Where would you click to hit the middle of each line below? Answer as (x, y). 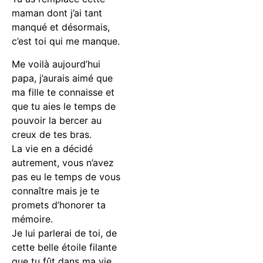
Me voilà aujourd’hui (56, 64)
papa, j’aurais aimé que (62, 78)
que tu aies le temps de (64, 106)
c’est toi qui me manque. (66, 41)
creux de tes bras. (52, 134)
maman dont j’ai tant (57, 13)
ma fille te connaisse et (63, 92)
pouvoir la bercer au (57, 120)
